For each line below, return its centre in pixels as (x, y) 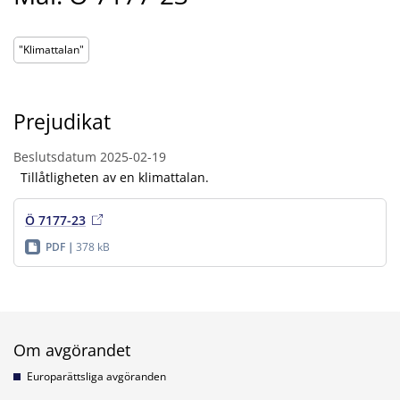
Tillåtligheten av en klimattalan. (111, 177)
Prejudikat (62, 121)
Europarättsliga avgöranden (96, 376)
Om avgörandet (72, 350)
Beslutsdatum (55, 156)
